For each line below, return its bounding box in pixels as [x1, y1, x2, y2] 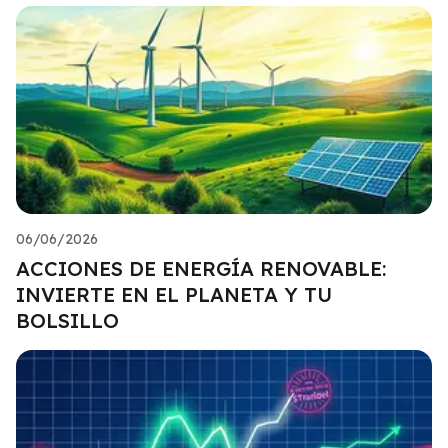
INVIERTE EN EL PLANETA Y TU [16, 281, 332, 307]
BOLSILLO [16, 307, 119, 333]
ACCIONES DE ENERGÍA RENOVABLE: [16, 255, 386, 281]
